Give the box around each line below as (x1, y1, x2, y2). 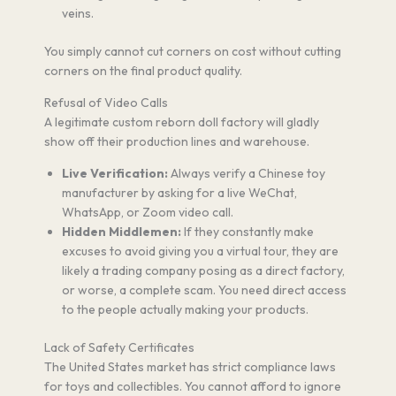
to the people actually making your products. (62, 301, 308, 317)
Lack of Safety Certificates (44, 339, 194, 355)
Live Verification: (62, 164, 168, 181)
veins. (62, 4, 94, 21)
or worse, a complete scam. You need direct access (62, 281, 346, 298)
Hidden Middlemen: (62, 223, 181, 240)
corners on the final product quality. (44, 62, 242, 79)
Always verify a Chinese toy (168, 164, 325, 181)
